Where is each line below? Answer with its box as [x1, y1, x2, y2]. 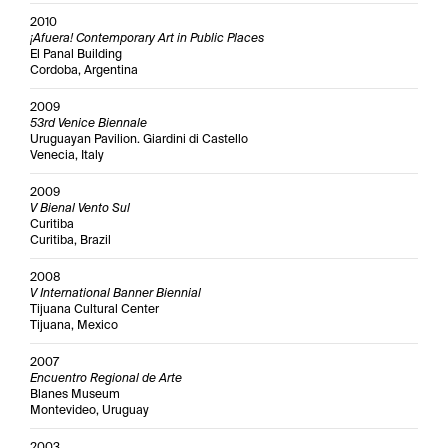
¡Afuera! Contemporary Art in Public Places [30, 30, 264, 46]
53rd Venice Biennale [30, 115, 147, 131]
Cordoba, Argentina [30, 62, 138, 78]
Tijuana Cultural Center [30, 301, 159, 317]
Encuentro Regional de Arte [30, 370, 182, 386]
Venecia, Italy [30, 147, 104, 163]
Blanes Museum [30, 386, 120, 402]
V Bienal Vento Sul [30, 200, 130, 216]
